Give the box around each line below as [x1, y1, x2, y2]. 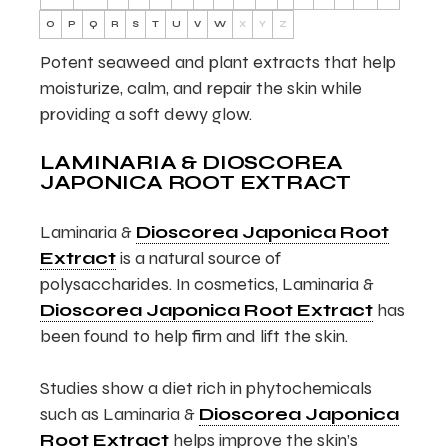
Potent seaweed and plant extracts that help [40, 51, 397, 73]
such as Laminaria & [40, 403, 200, 425]
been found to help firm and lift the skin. [40, 325, 349, 347]
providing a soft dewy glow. [40, 103, 253, 125]
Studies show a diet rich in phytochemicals [40, 377, 373, 399]
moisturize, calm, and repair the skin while [40, 77, 363, 99]
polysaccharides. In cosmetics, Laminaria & [40, 273, 375, 295]
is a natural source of [116, 247, 282, 269]
